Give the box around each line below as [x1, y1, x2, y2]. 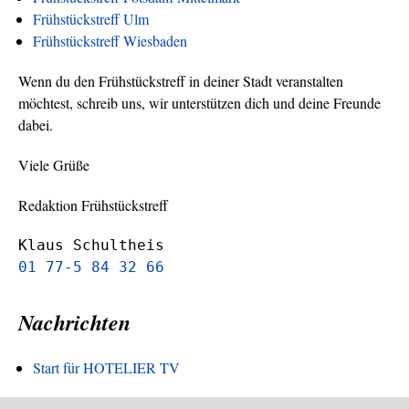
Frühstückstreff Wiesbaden [33, 30, 187, 50]
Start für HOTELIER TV [33, 357, 180, 377]
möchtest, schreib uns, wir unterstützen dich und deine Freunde [18, 92, 381, 112]
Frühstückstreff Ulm [33, 8, 149, 28]
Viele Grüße [18, 154, 89, 174]
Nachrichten [18, 306, 131, 338]
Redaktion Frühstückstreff [18, 194, 168, 215]
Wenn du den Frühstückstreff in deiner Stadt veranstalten [18, 70, 343, 90]
